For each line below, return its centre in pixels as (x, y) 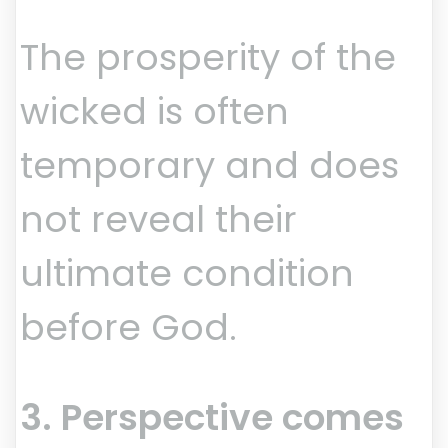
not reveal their (158, 220)
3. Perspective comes (212, 418)
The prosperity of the (208, 58)
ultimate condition (187, 274)
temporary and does (209, 166)
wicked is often (154, 112)
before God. (128, 328)
